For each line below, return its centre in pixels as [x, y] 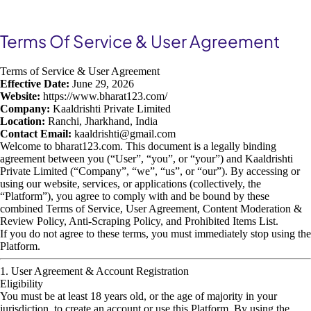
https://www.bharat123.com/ [104, 96]
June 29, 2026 [102, 84]
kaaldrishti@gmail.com [125, 134]
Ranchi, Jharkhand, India [101, 121]
